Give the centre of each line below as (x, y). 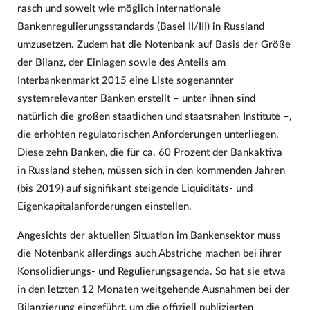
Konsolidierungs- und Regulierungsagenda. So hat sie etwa (151, 271)
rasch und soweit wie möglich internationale (119, 9)
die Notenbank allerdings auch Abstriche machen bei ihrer (149, 253)
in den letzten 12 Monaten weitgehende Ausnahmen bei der (153, 289)
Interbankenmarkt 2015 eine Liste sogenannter (125, 81)
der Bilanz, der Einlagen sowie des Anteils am (121, 63)
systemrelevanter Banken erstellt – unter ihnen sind (136, 99)
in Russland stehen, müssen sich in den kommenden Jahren (151, 171)
